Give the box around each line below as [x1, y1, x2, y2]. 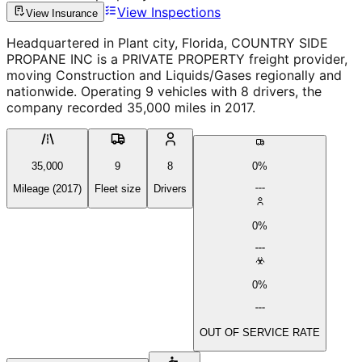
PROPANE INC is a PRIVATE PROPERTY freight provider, [6, 50, 347, 67]
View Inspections [117, 3, 221, 20]
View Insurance [26, 6, 98, 19]
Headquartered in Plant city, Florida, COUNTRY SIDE [6, 34, 328, 51]
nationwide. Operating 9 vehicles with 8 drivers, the [6, 82, 322, 99]
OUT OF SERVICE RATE [200, 326, 320, 339]
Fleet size [95, 183, 141, 196]
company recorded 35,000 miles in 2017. [6, 99, 255, 116]
